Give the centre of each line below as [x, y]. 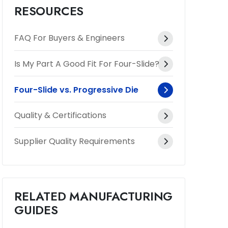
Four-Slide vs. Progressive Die [77, 90]
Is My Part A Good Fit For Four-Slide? [87, 64]
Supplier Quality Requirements [75, 141]
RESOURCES [49, 11]
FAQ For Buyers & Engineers [70, 38]
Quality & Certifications [61, 116]
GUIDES [36, 210]
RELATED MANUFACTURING [94, 197]
